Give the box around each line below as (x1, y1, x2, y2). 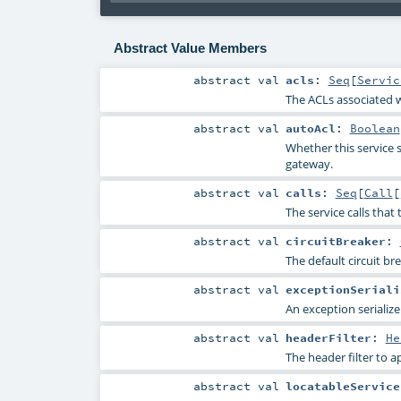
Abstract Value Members (113, 39, 267, 55)
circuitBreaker (285, 233, 386, 248)
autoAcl (285, 120, 336, 135)
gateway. (285, 155, 333, 172)
